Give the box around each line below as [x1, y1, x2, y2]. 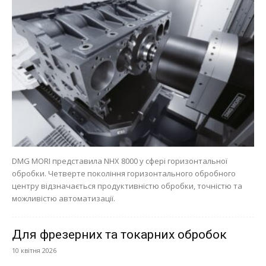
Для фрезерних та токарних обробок [12, 227, 227, 242]
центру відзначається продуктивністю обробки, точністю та [12, 180, 242, 191]
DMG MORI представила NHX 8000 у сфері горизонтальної [12, 155, 227, 166]
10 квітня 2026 [12, 245, 56, 255]
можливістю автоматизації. [12, 192, 115, 204]
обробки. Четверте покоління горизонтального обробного [12, 167, 236, 179]
